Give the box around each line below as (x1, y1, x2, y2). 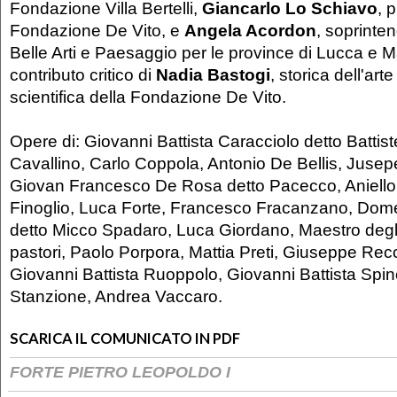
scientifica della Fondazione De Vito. (10, 87, 286, 107)
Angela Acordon (184, 20, 316, 41)
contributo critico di (10, 65, 156, 85)
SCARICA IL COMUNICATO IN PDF (10, 330, 240, 348)
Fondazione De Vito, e (10, 20, 184, 41)
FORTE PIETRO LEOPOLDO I (10, 363, 230, 382)
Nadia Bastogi (156, 65, 270, 85)
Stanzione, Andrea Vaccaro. (10, 286, 222, 307)
